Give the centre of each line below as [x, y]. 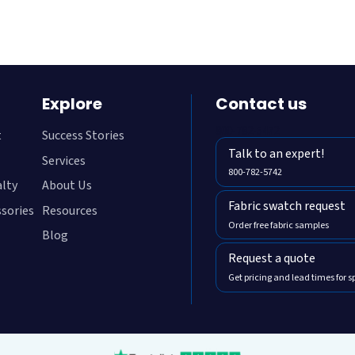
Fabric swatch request [286, 206]
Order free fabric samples [278, 225]
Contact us [261, 104]
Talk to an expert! [276, 153]
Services [64, 160]
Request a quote [271, 259]
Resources [70, 210]
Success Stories [83, 136]
